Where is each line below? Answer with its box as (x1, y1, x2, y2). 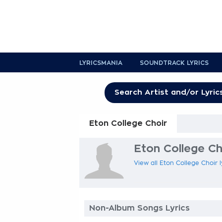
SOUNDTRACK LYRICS (140, 60, 209, 66)
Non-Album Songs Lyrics (89, 204, 190, 212)
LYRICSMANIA (79, 60, 122, 66)
